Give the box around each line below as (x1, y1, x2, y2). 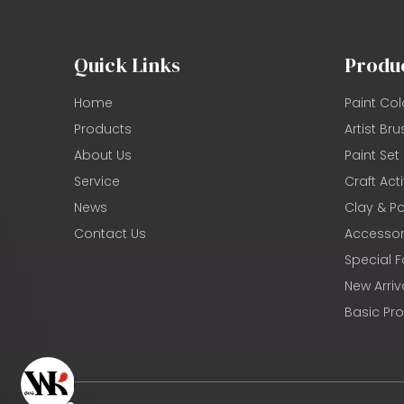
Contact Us (74, 225, 146, 243)
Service (74, 172, 120, 191)
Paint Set (344, 146, 399, 165)
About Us (74, 146, 132, 165)
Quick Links (74, 51, 180, 79)
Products (74, 120, 132, 139)
